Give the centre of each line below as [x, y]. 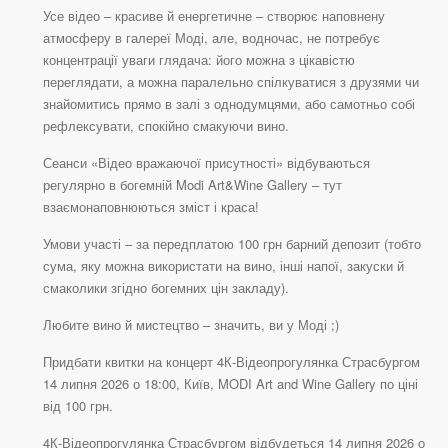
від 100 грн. [78, 406]
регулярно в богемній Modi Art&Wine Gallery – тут [192, 185]
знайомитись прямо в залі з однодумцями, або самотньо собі [229, 104]
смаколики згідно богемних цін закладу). [166, 288]
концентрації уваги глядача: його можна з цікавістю [199, 60]
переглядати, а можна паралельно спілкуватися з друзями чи [231, 82]
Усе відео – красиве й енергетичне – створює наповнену [214, 16]
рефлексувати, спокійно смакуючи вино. [166, 126]
